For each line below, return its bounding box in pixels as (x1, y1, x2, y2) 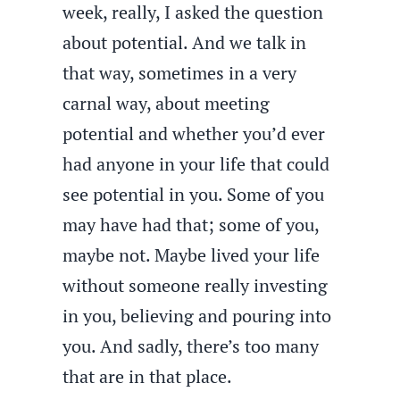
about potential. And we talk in (62, 30, 307, 54)
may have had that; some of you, (62, 212, 320, 237)
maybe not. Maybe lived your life (62, 243, 321, 267)
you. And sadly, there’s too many (62, 334, 320, 358)
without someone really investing (62, 273, 329, 297)
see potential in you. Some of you (62, 182, 325, 206)
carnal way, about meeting (62, 91, 271, 115)
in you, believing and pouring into (62, 304, 332, 328)
